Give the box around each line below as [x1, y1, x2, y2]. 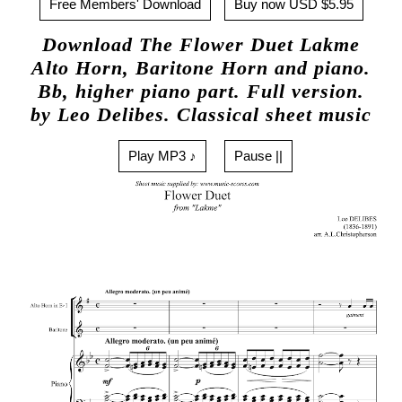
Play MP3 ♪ [128, 147, 197, 163]
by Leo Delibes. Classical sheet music [31, 104, 371, 127]
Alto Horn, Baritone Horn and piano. [31, 57, 371, 80]
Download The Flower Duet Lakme [42, 34, 360, 57]
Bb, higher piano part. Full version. [38, 81, 364, 103]
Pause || [234, 147, 283, 163]
